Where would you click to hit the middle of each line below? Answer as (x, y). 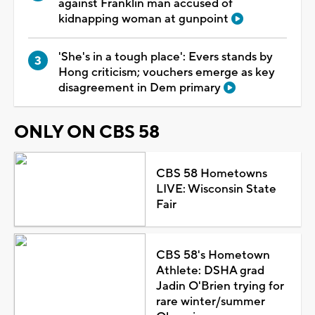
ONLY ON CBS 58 (87, 132)
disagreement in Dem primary (141, 88)
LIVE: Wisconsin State (216, 189)
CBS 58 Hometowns (211, 173)
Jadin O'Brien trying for (220, 286)
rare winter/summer (210, 301)
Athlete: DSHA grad (210, 270)
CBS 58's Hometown (213, 255)
